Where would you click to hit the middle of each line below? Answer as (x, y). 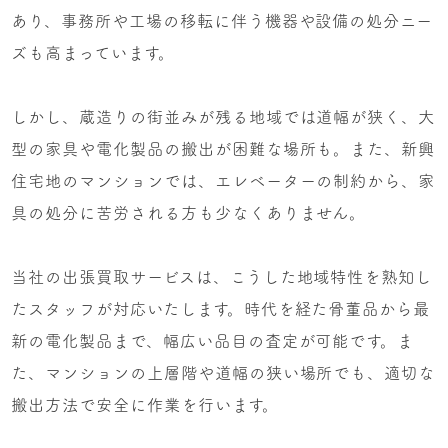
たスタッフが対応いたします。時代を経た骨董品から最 (221, 309)
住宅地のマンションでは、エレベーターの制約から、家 (223, 181)
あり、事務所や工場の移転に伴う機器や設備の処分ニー (222, 21)
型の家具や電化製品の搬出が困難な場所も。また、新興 (223, 149)
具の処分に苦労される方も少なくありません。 (189, 213)
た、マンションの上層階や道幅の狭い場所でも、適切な (223, 373)
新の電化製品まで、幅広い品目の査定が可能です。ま (213, 341)
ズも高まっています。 (93, 53)
